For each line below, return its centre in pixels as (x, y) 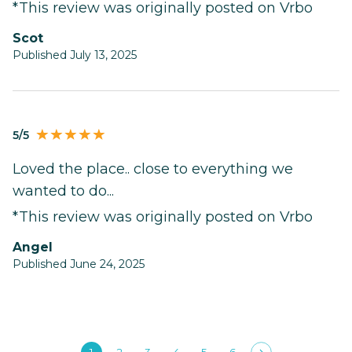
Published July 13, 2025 (75, 55)
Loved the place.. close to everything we (153, 169)
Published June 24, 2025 (79, 264)
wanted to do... (63, 191)
